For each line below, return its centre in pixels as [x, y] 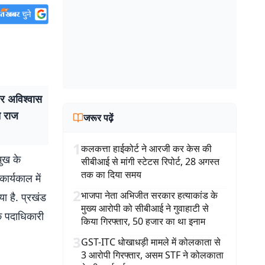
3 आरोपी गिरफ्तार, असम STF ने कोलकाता [152, 255]
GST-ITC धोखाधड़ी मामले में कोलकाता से [151, 242]
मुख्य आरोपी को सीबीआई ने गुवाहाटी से [145, 208]
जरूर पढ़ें [98, 118]
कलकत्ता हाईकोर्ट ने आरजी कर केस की [146, 148]
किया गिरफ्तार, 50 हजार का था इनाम [143, 221]
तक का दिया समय [111, 174]
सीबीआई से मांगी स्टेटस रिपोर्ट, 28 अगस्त [150, 161]
